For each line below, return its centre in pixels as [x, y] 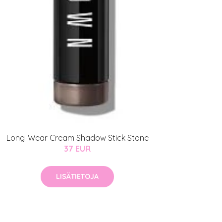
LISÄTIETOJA [77, 176]
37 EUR [77, 148]
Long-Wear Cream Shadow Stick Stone [77, 138]
